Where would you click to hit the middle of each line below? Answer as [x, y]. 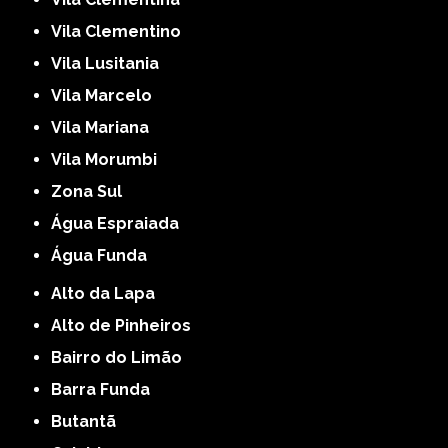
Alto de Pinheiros [127, 325]
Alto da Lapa [109, 293]
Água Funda [105, 255]
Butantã [89, 421]
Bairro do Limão [122, 357]
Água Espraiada [121, 223]
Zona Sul [92, 191]
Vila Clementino [122, 31]
